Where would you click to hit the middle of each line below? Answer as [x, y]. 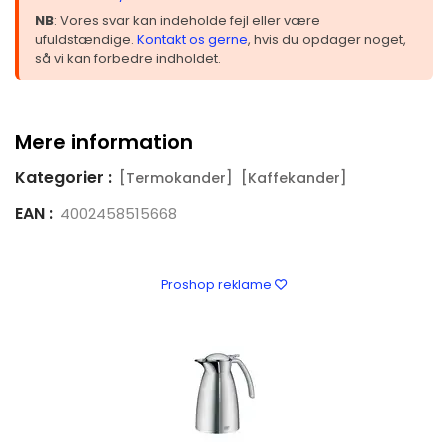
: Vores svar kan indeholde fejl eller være [187, 20]
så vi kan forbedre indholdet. [128, 58]
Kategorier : [63, 177]
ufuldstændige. [86, 39]
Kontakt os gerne [192, 39]
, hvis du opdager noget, [327, 39]
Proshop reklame [217, 284]
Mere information [104, 141]
